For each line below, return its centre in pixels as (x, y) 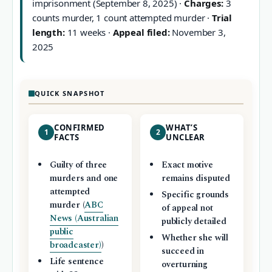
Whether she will (195, 238)
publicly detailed (194, 222)
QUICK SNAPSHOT (70, 93)
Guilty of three (78, 165)
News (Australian (84, 219)
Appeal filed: (141, 32)
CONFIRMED (80, 128)
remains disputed (196, 179)
